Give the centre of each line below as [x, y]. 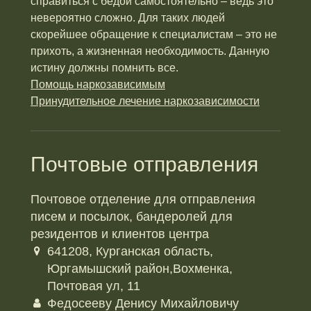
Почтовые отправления [144, 164]
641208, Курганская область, [130, 251]
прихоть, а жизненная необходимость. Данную [150, 51]
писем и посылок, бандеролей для [132, 217]
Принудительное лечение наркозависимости [145, 101]
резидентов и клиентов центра [120, 234]
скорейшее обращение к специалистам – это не [154, 34]
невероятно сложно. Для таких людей [128, 18]
